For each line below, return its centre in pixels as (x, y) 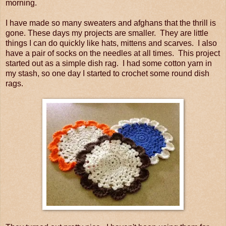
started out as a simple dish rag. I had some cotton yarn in (109, 63)
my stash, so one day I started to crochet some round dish (107, 73)
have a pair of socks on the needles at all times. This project (113, 53)
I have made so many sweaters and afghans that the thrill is (111, 23)
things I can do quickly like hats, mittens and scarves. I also (111, 43)
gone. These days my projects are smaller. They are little (107, 33)
